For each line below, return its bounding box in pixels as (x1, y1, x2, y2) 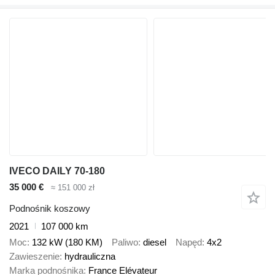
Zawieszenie (9, 251, 60, 262)
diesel (143, 237, 166, 248)
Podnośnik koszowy (9, 203, 90, 214)
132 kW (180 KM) (32, 237, 103, 248)
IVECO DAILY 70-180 (9, 166, 105, 177)
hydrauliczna (64, 251, 115, 262)
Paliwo (112, 237, 138, 248)
